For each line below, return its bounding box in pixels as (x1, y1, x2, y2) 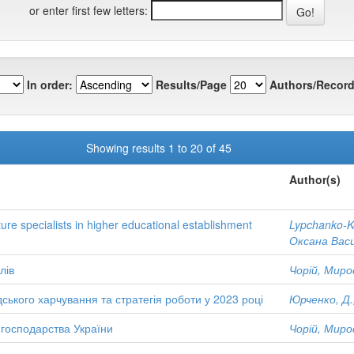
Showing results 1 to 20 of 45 (85, 140, 238, 156)
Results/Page (156, 76, 227, 92)
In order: (27, 76, 73, 92)
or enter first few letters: (29, 2, 148, 18)
